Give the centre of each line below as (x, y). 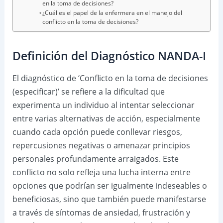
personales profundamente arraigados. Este (95, 159)
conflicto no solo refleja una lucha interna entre (101, 172)
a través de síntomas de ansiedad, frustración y (101, 213)
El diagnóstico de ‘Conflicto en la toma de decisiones (110, 78)
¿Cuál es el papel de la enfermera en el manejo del (112, 13)
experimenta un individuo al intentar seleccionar (103, 105)
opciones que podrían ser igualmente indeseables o (110, 186)
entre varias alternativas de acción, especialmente (106, 119)
